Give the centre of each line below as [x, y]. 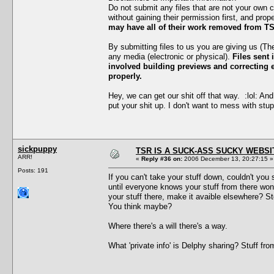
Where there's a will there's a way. [168, 226]
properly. [125, 76]
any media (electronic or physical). [170, 56]
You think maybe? [140, 206]
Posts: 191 [33, 170]
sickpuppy [37, 149]
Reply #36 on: [162, 158]
